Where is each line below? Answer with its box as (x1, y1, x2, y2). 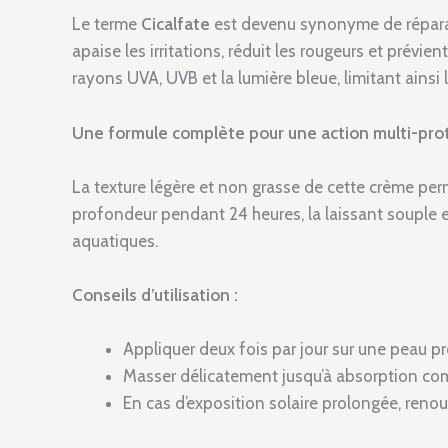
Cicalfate (141, 14, 214, 35)
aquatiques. (72, 230, 158, 251)
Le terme (72, 14, 141, 35)
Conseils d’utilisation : (72, 285, 238, 306)
